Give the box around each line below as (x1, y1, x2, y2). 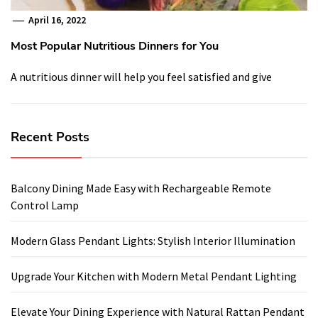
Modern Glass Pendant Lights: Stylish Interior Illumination (11, 233, 295, 248)
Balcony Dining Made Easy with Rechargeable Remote (11, 180, 271, 195)
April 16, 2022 (26, 13, 87, 26)
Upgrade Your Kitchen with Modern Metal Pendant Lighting (11, 268, 297, 283)
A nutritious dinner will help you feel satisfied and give (11, 69, 272, 84)
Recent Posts (11, 128, 89, 146)
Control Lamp (11, 197, 79, 212)
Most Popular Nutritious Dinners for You (11, 38, 219, 54)
